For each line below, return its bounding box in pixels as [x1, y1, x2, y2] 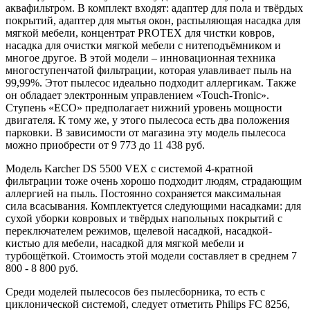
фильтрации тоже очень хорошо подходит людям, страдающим [6, 175, 302, 188]
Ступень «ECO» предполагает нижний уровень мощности [6, 102, 282, 114]
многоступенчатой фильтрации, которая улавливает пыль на [6, 64, 291, 77]
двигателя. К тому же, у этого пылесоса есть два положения [6, 114, 289, 127]
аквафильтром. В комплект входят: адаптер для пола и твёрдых [6, 2, 303, 15]
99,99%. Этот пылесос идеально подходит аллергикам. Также [6, 77, 296, 89]
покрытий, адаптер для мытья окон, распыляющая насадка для [6, 15, 300, 27]
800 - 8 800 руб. [6, 262, 78, 275]
